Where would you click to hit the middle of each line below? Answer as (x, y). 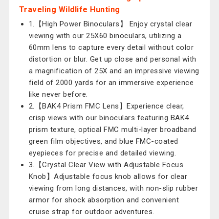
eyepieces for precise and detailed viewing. (102, 153)
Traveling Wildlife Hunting (69, 10)
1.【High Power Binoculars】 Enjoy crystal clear (110, 24)
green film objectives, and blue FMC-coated (103, 141)
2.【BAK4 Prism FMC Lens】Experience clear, (106, 106)
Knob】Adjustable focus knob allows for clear (108, 176)
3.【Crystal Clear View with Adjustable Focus (106, 165)
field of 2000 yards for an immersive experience (111, 83)
